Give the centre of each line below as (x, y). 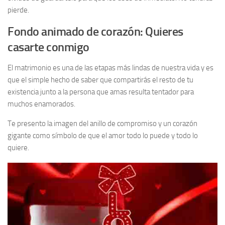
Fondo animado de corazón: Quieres (95, 32)
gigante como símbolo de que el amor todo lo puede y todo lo (103, 136)
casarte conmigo (48, 47)
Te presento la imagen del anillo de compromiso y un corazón (102, 124)
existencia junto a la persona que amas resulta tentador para (101, 92)
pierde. (18, 10)
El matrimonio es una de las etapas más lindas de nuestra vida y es (110, 68)
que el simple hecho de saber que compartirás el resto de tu (100, 80)
